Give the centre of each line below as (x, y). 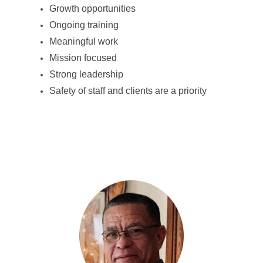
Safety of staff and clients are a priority (128, 91)
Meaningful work (84, 41)
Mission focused (83, 58)
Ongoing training (84, 25)
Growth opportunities (92, 9)
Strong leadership (86, 74)
